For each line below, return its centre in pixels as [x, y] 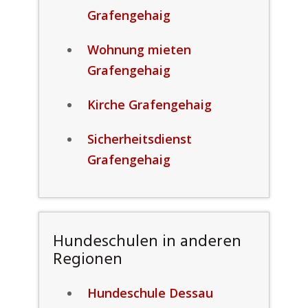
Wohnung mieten [139, 49]
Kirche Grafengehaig [149, 104]
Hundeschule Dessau [150, 293]
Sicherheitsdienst [139, 139]
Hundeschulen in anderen [147, 242]
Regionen [87, 260]
